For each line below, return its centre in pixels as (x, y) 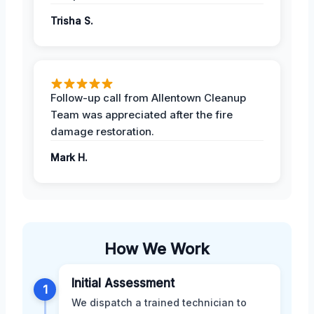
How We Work (157, 249)
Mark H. (69, 158)
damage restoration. (102, 132)
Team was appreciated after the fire (142, 115)
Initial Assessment (123, 284)
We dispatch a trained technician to (159, 303)
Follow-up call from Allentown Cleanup (148, 98)
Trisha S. (72, 21)
